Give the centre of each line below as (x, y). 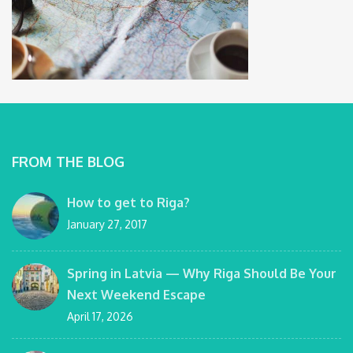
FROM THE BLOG (68, 161)
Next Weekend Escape (136, 294)
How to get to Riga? (128, 202)
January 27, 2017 (107, 224)
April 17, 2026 (100, 316)
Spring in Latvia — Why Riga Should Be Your (202, 273)
